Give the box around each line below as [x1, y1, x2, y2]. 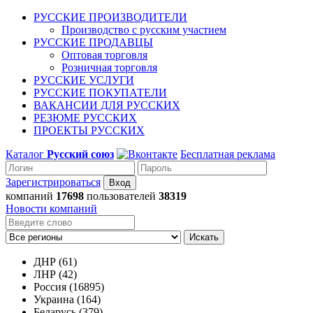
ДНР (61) [34, 256, 77, 268]
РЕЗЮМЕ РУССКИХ [34, 112, 137, 124]
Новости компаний [6, 203, 97, 214]
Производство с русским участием [61, 24, 226, 36]
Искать [189, 232, 219, 242]
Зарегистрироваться [6, 176, 101, 188]
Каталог [6, 148, 47, 160]
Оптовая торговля [61, 49, 147, 61]
